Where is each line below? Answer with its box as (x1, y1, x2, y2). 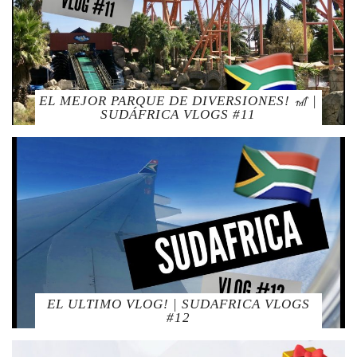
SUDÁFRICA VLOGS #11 (100, 106, 257, 122)
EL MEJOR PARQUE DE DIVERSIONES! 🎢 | (39, 92, 318, 108)
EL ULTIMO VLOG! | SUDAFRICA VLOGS (46, 296, 310, 312)
